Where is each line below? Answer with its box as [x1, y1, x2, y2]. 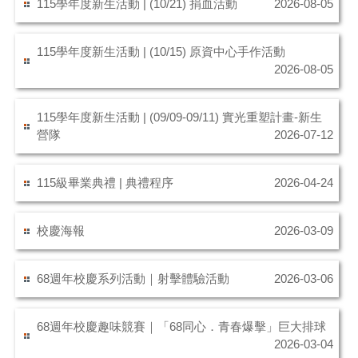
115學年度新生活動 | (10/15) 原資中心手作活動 [37, 45, 286, 59]
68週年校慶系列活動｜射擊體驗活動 [37, 272, 230, 286]
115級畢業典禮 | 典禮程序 [37, 176, 174, 190]
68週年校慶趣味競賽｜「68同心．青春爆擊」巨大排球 [37, 320, 327, 334]
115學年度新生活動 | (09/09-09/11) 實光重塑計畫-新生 [37, 110, 323, 125]
